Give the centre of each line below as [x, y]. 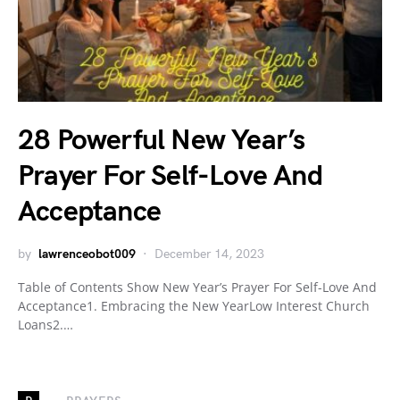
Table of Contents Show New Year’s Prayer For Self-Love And [197, 287]
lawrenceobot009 [87, 254]
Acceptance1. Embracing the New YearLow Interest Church [194, 305]
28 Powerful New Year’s [162, 140]
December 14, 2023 [209, 254]
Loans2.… [46, 324]
